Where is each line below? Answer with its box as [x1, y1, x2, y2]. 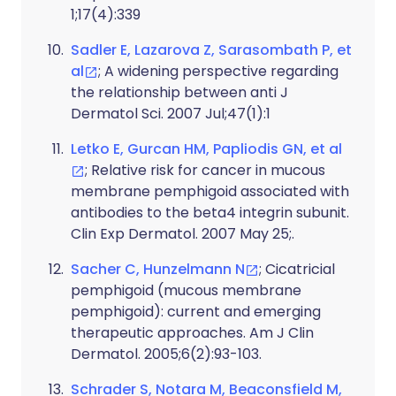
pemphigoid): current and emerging [71, 301, 321, 322]
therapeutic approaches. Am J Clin [71, 323, 314, 343]
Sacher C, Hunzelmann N [71, 259, 245, 279]
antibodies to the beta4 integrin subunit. [71, 202, 349, 223]
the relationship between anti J [71, 82, 288, 103]
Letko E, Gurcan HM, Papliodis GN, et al [71, 139, 342, 159]
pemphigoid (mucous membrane [71, 280, 301, 301]
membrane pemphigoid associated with [71, 181, 349, 202]
